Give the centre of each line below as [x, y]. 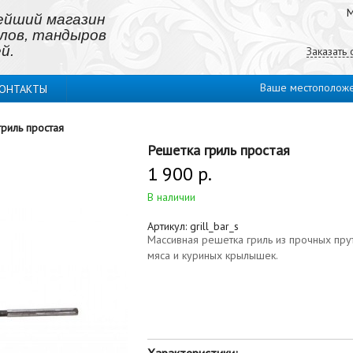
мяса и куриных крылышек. [213, 255]
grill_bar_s [214, 226]
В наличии [171, 197]
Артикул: [169, 226]
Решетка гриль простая [219, 150]
